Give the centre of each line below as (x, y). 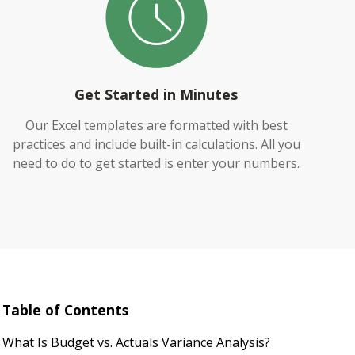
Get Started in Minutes (157, 94)
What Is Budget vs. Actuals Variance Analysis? (137, 342)
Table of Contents (65, 310)
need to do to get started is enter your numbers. (157, 163)
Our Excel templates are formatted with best (156, 125)
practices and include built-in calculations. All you (156, 144)
